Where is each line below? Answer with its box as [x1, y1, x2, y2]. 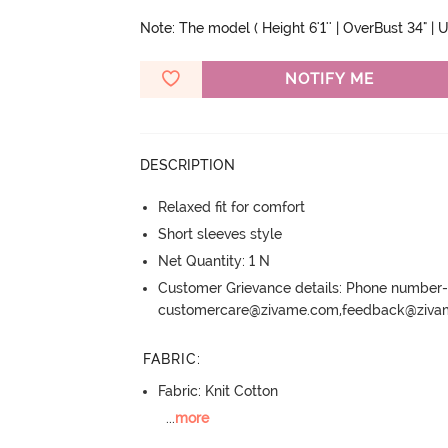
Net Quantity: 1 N [158, 252, 271, 269]
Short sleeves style [158, 225, 283, 242]
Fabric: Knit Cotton [158, 383, 279, 400]
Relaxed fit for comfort [158, 198, 306, 215]
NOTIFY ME [284, 69, 374, 88]
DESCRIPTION [140, 156, 236, 173]
